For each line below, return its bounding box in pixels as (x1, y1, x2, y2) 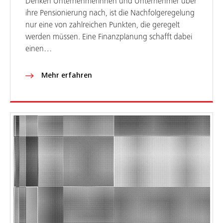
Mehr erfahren (41, 71, 92, 79)
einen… (25, 44, 52, 53)
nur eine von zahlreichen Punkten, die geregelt (25, 20, 180, 29)
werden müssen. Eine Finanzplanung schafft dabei (25, 32, 192, 41)
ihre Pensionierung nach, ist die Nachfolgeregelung (25, 8, 195, 17)
